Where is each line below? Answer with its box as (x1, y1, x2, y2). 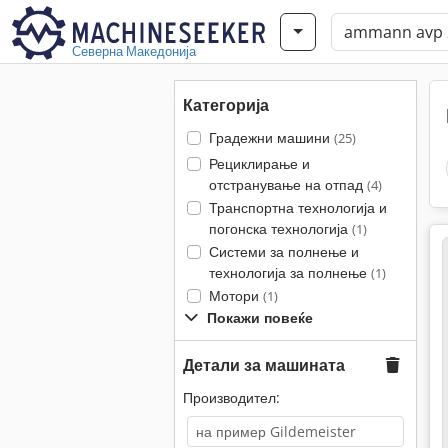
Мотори (208, 286, 263, 305)
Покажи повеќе (207, 308, 313, 327)
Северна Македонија (72, 42, 196, 60)
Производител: (183, 388, 280, 407)
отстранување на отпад (208, 175, 367, 194)
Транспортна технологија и (208, 198, 387, 217)
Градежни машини (208, 128, 334, 147)
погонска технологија (208, 219, 352, 238)
